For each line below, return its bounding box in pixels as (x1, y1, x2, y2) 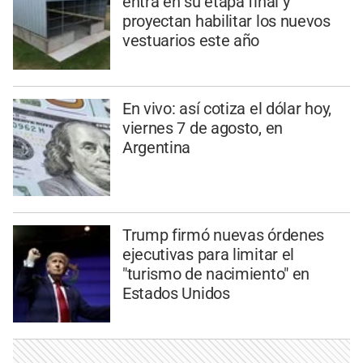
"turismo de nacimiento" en (122, 263, 310, 284)
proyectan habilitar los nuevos (122, 11, 331, 32)
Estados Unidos (122, 283, 230, 303)
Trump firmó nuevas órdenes (122, 224, 325, 245)
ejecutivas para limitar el (122, 244, 295, 264)
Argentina (122, 137, 191, 157)
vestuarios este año (122, 31, 260, 51)
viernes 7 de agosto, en (122, 117, 283, 138)
